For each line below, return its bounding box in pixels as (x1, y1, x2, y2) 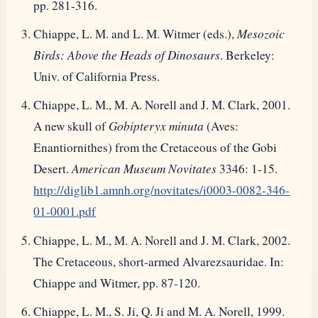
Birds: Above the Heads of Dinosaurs (33, 46, 221, 63)
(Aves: (204, 118, 239, 135)
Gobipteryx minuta (109, 118, 204, 135)
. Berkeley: (220, 46, 275, 63)
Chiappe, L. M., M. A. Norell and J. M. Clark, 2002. (33, 231, 291, 248)
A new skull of (33, 118, 109, 135)
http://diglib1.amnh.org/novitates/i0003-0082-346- (33, 182, 290, 199)
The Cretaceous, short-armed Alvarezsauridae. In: (33, 253, 285, 270)
